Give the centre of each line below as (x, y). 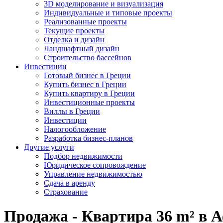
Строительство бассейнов (88, 57)
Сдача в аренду (69, 183)
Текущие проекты (74, 31)
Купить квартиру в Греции (89, 93)
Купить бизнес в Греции (85, 84)
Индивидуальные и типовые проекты (108, 13)
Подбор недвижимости (83, 156)
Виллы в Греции (72, 111)
